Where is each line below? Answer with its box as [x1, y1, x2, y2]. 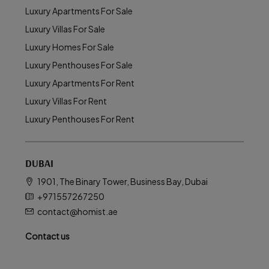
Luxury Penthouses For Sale [25, 59, 133, 70]
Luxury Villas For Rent [25, 95, 107, 106]
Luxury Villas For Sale [25, 23, 105, 34]
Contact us [25, 231, 70, 241]
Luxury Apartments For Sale [25, 5, 133, 16]
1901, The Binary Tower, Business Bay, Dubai [37, 176, 208, 187]
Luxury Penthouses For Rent [25, 113, 134, 124]
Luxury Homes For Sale [25, 41, 114, 52]
